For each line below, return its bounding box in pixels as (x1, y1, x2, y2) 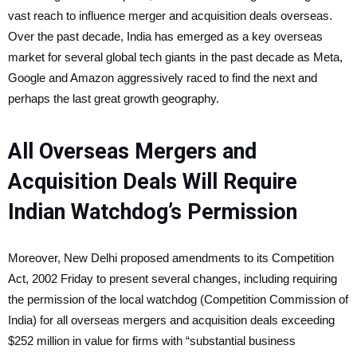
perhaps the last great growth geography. (8, 92, 219, 105)
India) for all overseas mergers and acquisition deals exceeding (8, 313, 335, 327)
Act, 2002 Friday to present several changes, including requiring (8, 272, 337, 285)
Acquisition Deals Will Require (8, 169, 297, 194)
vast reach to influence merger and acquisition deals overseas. (8, 9, 332, 22)
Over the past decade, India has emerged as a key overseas (8, 29, 323, 43)
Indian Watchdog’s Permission (8, 199, 297, 225)
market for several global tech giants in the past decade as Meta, (8, 50, 343, 64)
